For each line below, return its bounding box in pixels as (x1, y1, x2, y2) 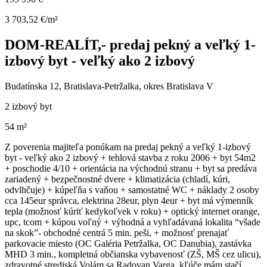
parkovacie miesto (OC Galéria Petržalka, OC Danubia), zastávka (5, 238, 252, 249)
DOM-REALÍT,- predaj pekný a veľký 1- (5, 37, 256, 53)
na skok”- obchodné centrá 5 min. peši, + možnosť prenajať (5, 228, 229, 238)
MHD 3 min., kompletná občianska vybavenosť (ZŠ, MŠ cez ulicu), (5, 249, 261, 260)
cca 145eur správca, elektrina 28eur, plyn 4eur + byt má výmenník (5, 195, 253, 206)
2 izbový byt (5, 101, 52, 112)
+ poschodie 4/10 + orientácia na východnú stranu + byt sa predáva (5, 163, 257, 174)
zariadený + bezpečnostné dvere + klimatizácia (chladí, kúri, (5, 174, 230, 185)
